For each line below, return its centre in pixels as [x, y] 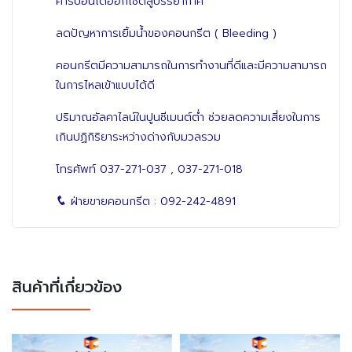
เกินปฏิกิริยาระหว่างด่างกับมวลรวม [138, 137]
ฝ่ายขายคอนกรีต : [114, 202]
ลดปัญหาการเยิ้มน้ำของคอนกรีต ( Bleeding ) [166, 33]
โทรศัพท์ [78, 169]
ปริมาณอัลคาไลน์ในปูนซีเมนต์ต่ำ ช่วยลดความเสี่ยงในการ [188, 117]
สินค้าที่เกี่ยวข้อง [67, 287]
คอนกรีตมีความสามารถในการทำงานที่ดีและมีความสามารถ [191, 66]
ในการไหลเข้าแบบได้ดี [105, 85]
